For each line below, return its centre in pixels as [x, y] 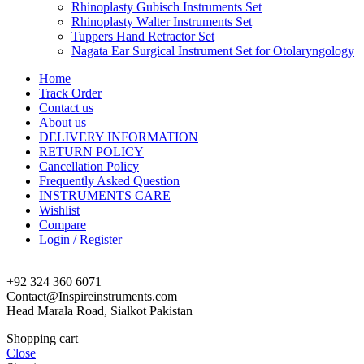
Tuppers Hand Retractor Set [143, 36]
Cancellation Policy [89, 166]
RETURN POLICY [91, 151]
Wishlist [59, 210]
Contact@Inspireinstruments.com [92, 296]
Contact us [66, 107]
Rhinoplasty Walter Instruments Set [162, 21]
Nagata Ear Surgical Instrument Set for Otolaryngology [213, 50]
